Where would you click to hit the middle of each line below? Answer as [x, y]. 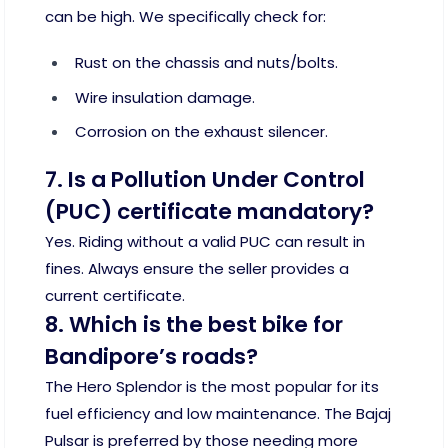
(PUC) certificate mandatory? [209, 211]
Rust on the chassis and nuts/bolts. [206, 63]
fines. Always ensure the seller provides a [197, 268]
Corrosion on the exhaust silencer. [201, 132]
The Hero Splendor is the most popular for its [212, 386]
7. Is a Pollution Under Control [205, 179]
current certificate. [115, 295]
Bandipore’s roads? [151, 356]
